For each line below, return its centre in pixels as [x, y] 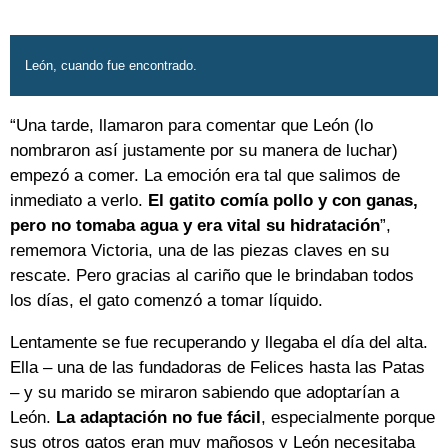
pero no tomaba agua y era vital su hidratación [195, 226]
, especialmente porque [348, 418]
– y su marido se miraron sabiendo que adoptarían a [204, 393]
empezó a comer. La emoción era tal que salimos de [205, 176]
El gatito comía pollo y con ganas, [283, 201]
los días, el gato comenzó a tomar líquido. [166, 301]
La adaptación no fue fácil [158, 418]
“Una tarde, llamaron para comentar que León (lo [191, 126]
